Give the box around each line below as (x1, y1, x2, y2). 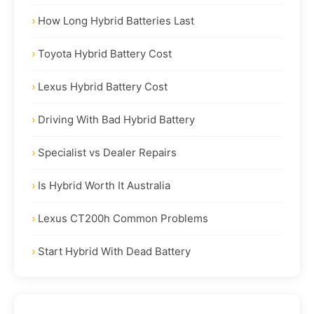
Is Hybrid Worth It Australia (38, 178, 170, 192)
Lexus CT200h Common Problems (38, 211, 208, 225)
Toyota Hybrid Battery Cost (38, 46, 172, 60)
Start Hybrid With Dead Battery (38, 244, 191, 258)
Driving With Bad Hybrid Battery (38, 112, 195, 126)
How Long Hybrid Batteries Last (38, 13, 194, 27)
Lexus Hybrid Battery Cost (38, 79, 168, 93)
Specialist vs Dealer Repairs (38, 145, 177, 159)
